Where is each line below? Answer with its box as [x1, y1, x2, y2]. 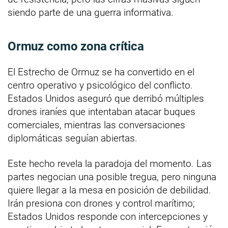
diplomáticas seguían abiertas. [8, 132, 137, 144]
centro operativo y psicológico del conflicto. [8, 79, 193, 91]
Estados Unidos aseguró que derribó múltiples [8, 92, 204, 104]
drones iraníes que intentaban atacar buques [8, 105, 195, 118]
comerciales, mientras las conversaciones [8, 119, 185, 131]
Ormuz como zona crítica [8, 39, 144, 53]
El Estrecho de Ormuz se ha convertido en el [8, 66, 194, 78]
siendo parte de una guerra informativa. [8, 6, 174, 18]
